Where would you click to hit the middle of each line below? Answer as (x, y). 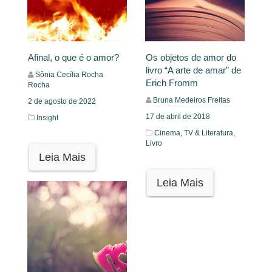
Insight (47, 117)
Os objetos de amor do (191, 57)
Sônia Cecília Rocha (69, 74)
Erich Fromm (172, 83)
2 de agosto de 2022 (62, 101)
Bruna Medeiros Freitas (192, 100)
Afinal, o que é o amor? (73, 57)
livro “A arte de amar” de (193, 70)
